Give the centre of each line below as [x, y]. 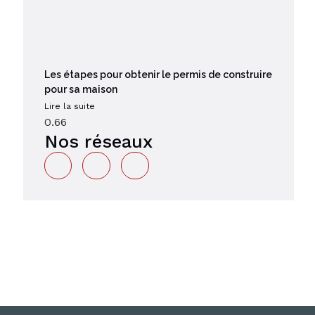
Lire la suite [69, 106]
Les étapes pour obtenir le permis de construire [158, 74]
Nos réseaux [98, 141]
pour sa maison [81, 89]
